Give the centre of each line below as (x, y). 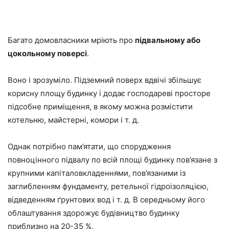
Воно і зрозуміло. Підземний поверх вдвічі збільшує (105, 80)
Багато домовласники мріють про (71, 40)
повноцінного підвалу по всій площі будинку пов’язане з (112, 160)
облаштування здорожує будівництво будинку (94, 213)
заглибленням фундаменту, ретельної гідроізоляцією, (108, 187)
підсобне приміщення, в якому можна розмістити (100, 107)
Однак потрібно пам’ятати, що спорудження (89, 147)
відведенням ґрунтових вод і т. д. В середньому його (106, 200)
